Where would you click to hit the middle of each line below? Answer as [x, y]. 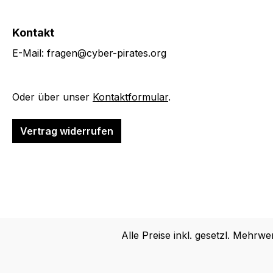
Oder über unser [52, 97]
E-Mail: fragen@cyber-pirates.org [89, 53]
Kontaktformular [130, 97]
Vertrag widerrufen [67, 131]
